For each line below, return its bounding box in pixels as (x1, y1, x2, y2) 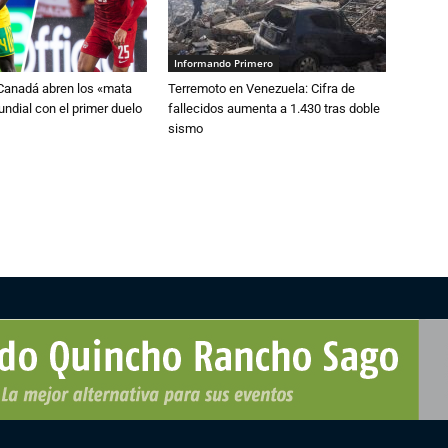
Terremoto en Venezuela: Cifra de (168, 81, 355, 97)
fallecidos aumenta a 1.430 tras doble (168, 101, 380, 117)
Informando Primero (174, 56, 273, 71)
